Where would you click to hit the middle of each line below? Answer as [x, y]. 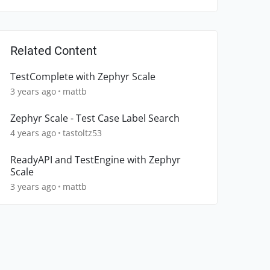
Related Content [54, 51]
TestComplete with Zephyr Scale [83, 77]
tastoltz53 [82, 133]
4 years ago [33, 133]
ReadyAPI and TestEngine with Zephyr [96, 160]
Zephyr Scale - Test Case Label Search [95, 118]
